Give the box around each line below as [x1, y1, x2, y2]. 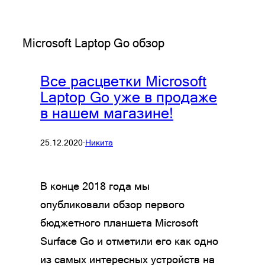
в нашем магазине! [40, 105, 173, 121]
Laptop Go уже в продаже [40, 89, 217, 105]
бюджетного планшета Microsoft [40, 216, 198, 229]
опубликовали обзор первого [40, 198, 185, 211]
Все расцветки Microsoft [40, 73, 206, 89]
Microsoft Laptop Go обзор [22, 36, 164, 50]
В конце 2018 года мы [40, 179, 150, 192]
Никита [85, 138, 113, 148]
